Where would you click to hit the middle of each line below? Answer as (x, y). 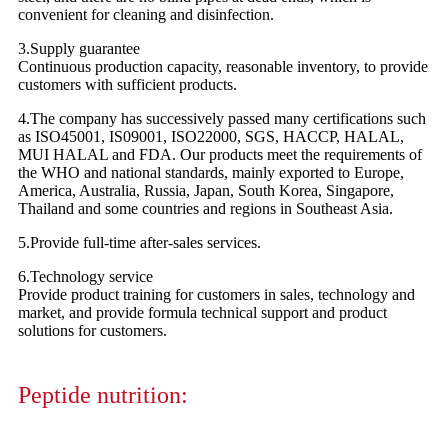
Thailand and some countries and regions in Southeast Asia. (205, 209)
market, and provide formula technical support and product (202, 313)
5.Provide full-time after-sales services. (139, 243)
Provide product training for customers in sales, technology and (216, 295)
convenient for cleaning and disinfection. (146, 15)
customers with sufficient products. (127, 85)
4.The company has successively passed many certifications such (222, 119)
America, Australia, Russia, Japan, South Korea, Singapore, (206, 191)
